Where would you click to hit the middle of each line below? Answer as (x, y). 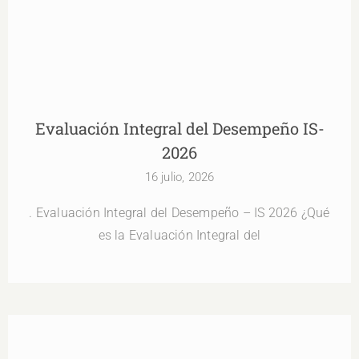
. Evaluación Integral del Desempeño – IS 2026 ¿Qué (179, 212)
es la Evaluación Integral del (179, 235)
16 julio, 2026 (179, 177)
